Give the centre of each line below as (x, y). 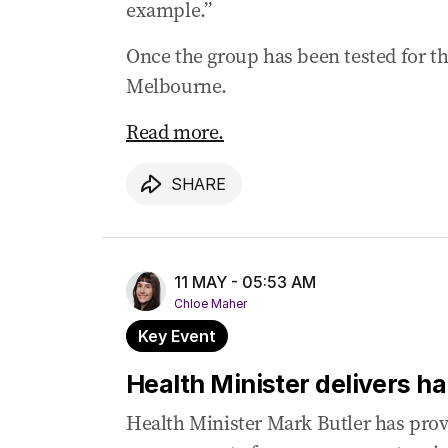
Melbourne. (176, 86)
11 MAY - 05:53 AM (245, 282)
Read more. (175, 132)
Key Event (177, 336)
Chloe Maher (210, 304)
